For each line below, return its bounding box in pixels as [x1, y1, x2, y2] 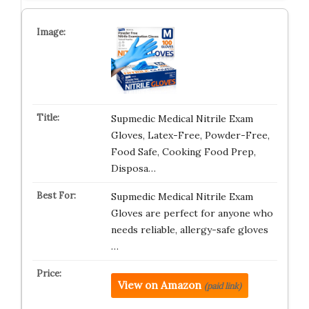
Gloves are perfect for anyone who [110, 207, 273, 219]
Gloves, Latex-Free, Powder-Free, [110, 129, 270, 141]
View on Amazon [117, 279, 201, 292]
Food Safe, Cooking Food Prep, [110, 146, 256, 158]
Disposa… [110, 162, 156, 175]
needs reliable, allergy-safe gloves [110, 223, 268, 236]
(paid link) [203, 281, 241, 291]
